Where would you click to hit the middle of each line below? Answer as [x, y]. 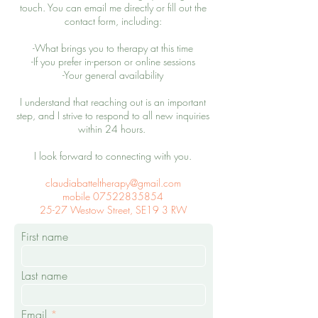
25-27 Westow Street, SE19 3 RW [113, 210]
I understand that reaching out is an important [113, 102]
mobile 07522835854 [113, 196]
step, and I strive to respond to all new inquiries [113, 115]
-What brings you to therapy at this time [113, 48]
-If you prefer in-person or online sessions [113, 61]
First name [45, 236]
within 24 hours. [113, 129]
